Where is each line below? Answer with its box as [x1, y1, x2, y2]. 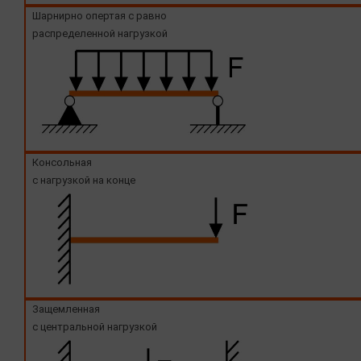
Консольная [32, 156, 92, 168]
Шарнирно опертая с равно [32, 9, 167, 22]
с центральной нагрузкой [32, 320, 157, 333]
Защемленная [32, 302, 100, 315]
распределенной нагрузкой [32, 27, 168, 39]
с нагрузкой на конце [32, 173, 135, 186]
